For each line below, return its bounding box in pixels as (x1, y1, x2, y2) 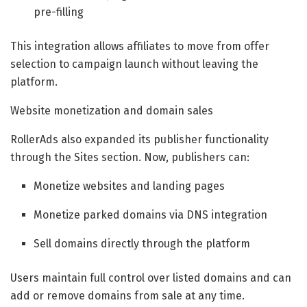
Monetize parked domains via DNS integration (34, 208, 268, 221)
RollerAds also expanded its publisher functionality (10, 132, 269, 146)
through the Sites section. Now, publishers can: (10, 150, 249, 164)
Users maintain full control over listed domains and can (10, 271, 291, 284)
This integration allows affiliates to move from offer (10, 39, 269, 53)
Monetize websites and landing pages (34, 179, 225, 193)
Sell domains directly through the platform (34, 236, 251, 250)
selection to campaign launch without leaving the (10, 57, 258, 71)
